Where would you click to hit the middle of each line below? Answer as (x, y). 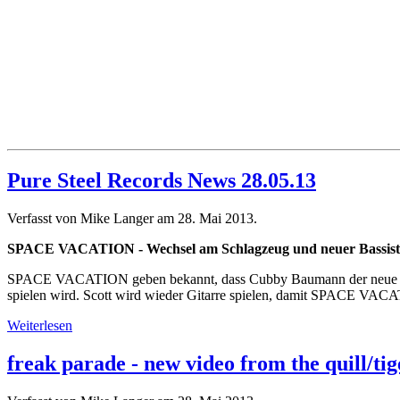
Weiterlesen (40, 326)
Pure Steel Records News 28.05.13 (162, 181)
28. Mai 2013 (216, 219)
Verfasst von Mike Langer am (92, 219)
